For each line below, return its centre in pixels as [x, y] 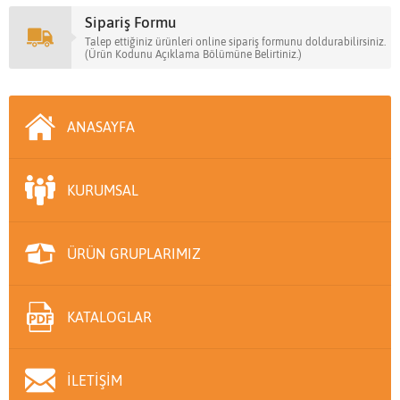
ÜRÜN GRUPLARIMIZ [134, 254]
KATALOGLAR [109, 317]
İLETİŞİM [95, 381]
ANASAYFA [101, 127]
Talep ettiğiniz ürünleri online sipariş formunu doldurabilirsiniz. [235, 42]
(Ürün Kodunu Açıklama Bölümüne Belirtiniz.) [193, 55]
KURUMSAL [103, 191]
